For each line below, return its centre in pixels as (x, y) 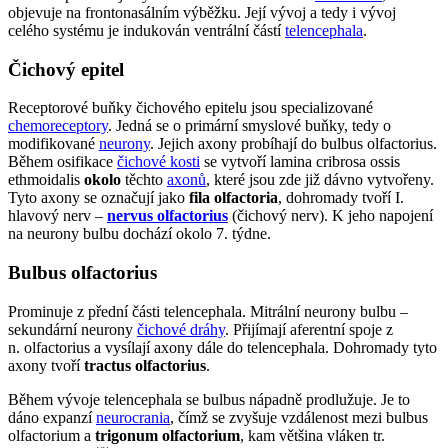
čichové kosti (158, 162)
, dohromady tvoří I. (341, 198)
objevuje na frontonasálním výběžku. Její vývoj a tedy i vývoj (202, 12)
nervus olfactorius (167, 216)
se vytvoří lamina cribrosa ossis (300, 162)
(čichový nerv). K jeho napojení (330, 216)
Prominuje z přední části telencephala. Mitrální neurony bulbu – (208, 311)
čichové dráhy (181, 329)
